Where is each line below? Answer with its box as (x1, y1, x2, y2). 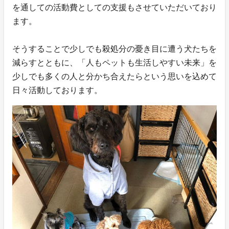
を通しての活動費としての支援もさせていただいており (12, 3, 217, 12)
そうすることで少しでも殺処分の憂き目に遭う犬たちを (12, 44, 217, 53)
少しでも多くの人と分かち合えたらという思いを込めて (12, 72, 217, 81)
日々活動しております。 (12, 85, 102, 95)
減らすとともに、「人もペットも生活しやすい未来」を (12, 58, 217, 67)
